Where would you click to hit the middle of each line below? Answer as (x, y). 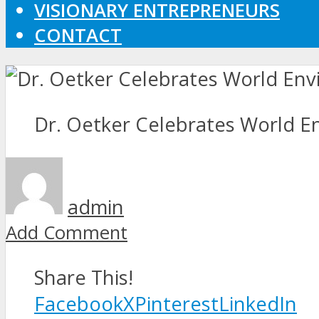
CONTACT (78, 35)
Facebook (79, 303)
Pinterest (177, 303)
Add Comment (67, 232)
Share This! (84, 277)
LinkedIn (258, 303)
